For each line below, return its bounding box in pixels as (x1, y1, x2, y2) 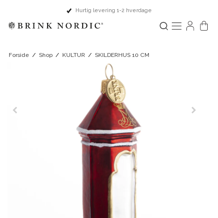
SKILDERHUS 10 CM (94, 51, 149, 58)
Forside (8, 51, 29, 58)
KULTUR (62, 51, 85, 58)
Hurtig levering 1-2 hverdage (75, 7, 152, 14)
